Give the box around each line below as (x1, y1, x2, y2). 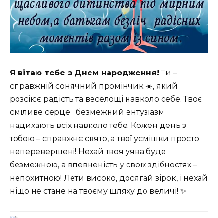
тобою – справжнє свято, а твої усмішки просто (10, 134, 199, 144)
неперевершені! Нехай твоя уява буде (10, 147, 166, 157)
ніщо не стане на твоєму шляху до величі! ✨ (10, 186, 186, 196)
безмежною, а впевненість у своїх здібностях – (10, 160, 197, 170)
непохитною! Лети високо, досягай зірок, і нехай (10, 173, 208, 183)
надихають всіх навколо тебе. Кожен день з (10, 121, 186, 130)
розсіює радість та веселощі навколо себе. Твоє (10, 94, 202, 104)
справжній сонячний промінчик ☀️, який (10, 81, 178, 91)
